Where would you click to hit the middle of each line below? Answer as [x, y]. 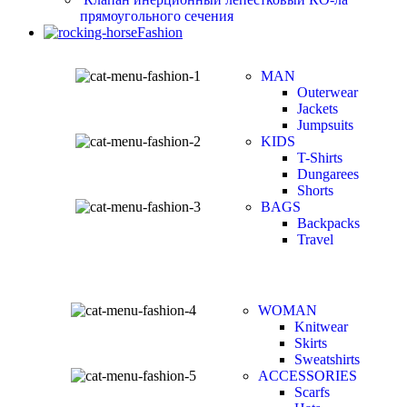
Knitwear [321, 327]
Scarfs [312, 392]
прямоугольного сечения [157, 16]
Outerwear [327, 93]
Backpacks [328, 223]
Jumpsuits [325, 125]
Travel [315, 240]
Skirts [311, 343]
